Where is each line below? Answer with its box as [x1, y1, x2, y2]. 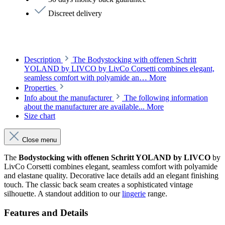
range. [146, 189, 167, 198]
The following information [124, 93, 208, 102]
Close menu [20, 136, 57, 144]
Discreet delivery [46, 9, 102, 18]
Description [24, 55, 61, 64]
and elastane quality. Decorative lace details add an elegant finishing [4, 171, 218, 180]
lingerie [122, 189, 146, 198]
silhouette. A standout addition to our [4, 189, 122, 198]
